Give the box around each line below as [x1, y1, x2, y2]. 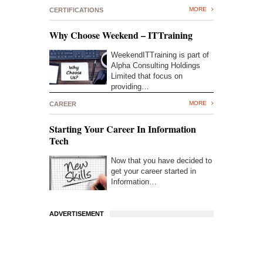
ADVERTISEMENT [49, 210, 104, 217]
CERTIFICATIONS [49, 6, 103, 14]
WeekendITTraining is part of [111, 50, 209, 59]
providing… [111, 82, 149, 91]
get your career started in [111, 166, 196, 176]
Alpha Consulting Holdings [111, 60, 200, 70]
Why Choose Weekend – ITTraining [49, 28, 193, 42]
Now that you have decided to [111, 156, 212, 165]
